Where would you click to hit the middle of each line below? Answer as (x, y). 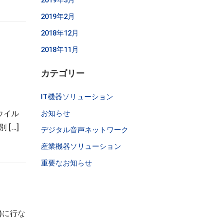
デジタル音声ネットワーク (84, 130)
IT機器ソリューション (77, 97)
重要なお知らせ (66, 163)
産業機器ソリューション (81, 146)
